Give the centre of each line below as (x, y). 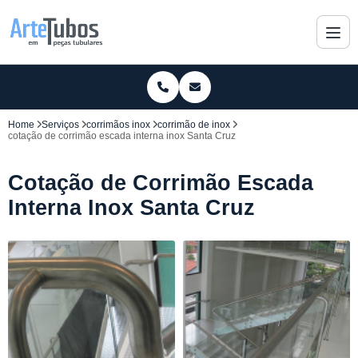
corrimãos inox (118, 125)
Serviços (60, 125)
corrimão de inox (194, 125)
